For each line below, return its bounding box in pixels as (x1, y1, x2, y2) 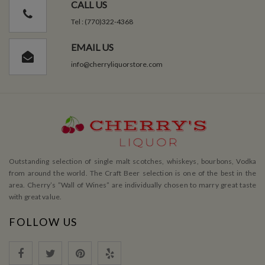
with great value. (9, 192, 62, 201)
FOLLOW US (9, 215, 78, 228)
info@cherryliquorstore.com (70, 59, 163, 69)
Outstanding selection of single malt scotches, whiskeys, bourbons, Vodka (9, 156, 256, 166)
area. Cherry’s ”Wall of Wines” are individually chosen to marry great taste (9, 180, 256, 189)
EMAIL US (70, 41, 114, 53)
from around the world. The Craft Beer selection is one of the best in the (9, 168, 256, 177)
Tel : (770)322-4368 (70, 17, 133, 26)
